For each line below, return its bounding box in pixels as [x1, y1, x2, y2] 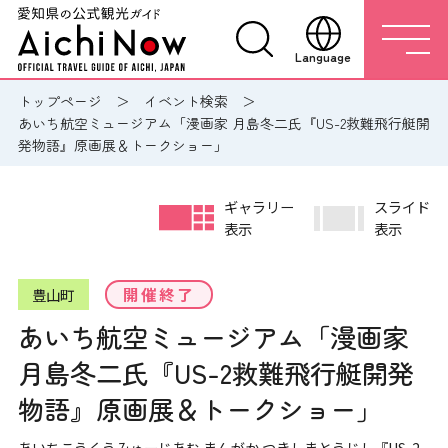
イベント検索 [143, 91, 228, 111]
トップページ [17, 91, 102, 111]
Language [295, 47, 351, 65]
